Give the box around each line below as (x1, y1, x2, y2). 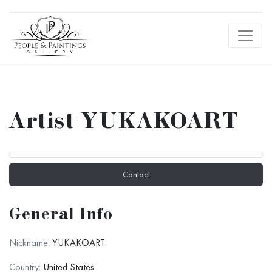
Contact (122, 169, 150, 180)
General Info (9, 208, 114, 223)
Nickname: (9, 236, 50, 249)
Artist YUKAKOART (9, 112, 239, 133)
